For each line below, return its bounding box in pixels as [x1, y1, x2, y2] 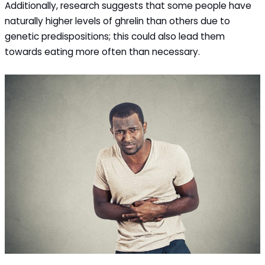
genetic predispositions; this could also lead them [5, 30, 225, 43]
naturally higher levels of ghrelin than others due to [5, 15, 231, 28]
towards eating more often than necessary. [5, 46, 212, 59]
